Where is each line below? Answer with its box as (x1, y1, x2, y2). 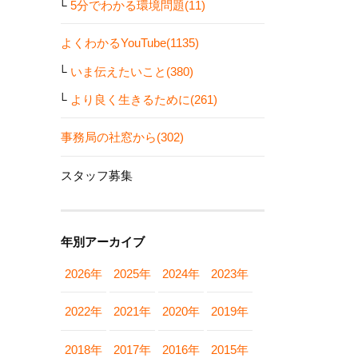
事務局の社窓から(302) (61, 130, 184, 144)
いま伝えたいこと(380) (70, 65, 193, 78)
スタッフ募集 (61, 168, 133, 182)
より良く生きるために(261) (70, 92, 217, 106)
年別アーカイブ (61, 234, 145, 249)
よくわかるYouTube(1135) (61, 36, 199, 50)
